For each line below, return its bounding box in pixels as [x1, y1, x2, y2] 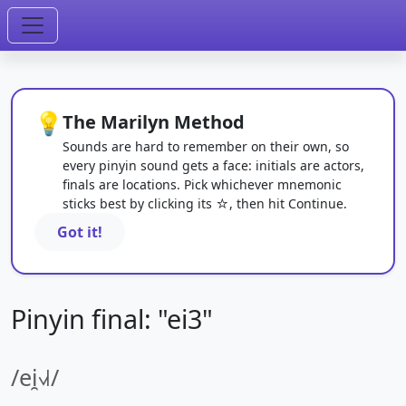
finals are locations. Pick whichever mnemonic [63, 176, 342, 193]
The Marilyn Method [63, 110, 245, 134]
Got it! [57, 222, 102, 242]
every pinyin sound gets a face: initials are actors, [63, 157, 364, 174]
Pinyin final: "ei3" [11, 301, 213, 336]
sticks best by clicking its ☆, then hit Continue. [63, 195, 347, 212]
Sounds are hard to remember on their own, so [63, 138, 349, 155]
